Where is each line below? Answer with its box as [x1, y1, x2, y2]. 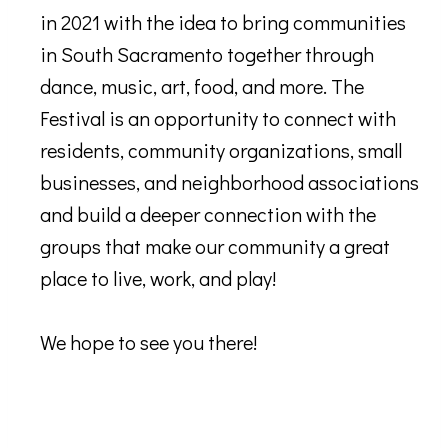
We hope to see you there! [40, 328, 261, 355]
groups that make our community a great [40, 232, 390, 259]
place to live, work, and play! [40, 264, 276, 291]
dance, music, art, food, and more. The [40, 72, 364, 99]
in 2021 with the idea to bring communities [40, 8, 406, 35]
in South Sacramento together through [40, 40, 374, 67]
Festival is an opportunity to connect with [40, 104, 396, 131]
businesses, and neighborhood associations [40, 168, 419, 195]
